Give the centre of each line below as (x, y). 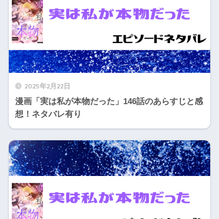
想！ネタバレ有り (48, 114)
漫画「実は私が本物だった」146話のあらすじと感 (109, 102)
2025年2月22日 (47, 86)
